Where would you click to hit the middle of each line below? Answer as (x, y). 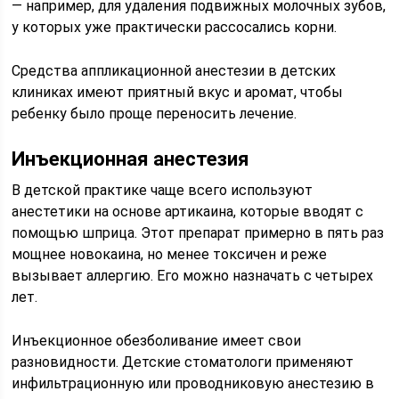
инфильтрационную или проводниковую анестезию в (193, 383)
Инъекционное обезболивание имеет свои (157, 341)
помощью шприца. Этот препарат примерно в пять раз (198, 233)
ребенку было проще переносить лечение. (155, 114)
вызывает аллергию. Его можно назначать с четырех (193, 276)
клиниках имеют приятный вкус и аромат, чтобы (178, 92)
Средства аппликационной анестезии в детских (174, 71)
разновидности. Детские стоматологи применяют (183, 362)
